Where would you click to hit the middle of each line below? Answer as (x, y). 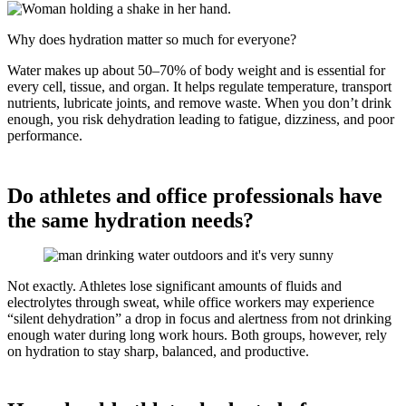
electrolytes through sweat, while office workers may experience (191, 302)
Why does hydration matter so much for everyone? (152, 39)
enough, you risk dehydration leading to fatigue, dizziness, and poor (201, 119)
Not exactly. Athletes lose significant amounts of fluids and (174, 285)
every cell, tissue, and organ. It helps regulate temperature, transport (199, 86)
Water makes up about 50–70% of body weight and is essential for (196, 70)
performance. (45, 135)
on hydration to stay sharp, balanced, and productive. (158, 351)
